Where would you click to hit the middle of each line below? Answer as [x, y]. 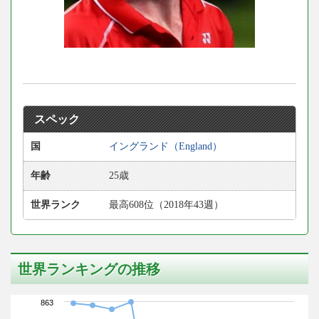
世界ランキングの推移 [89, 270]
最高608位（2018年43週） [166, 205]
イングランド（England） [166, 147]
